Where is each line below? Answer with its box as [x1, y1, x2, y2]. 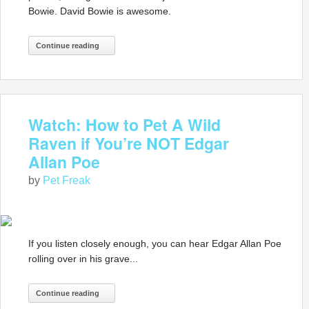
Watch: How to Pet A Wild [28, 113, 221, 136]
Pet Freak [43, 175, 90, 186]
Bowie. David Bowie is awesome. [28, 6, 171, 17]
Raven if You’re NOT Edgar [28, 132, 229, 154]
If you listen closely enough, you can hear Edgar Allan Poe [28, 238, 281, 249]
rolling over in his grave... [28, 253, 138, 264]
